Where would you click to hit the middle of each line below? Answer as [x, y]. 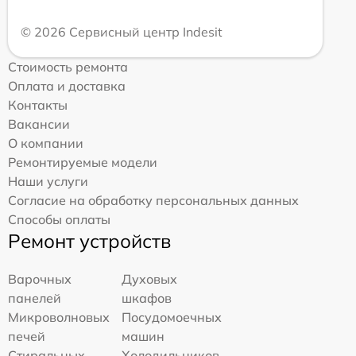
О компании [46, 143]
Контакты [38, 104]
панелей [35, 298]
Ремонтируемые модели [83, 162]
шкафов [147, 298]
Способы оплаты [59, 219]
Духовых [150, 279]
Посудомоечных [172, 317]
